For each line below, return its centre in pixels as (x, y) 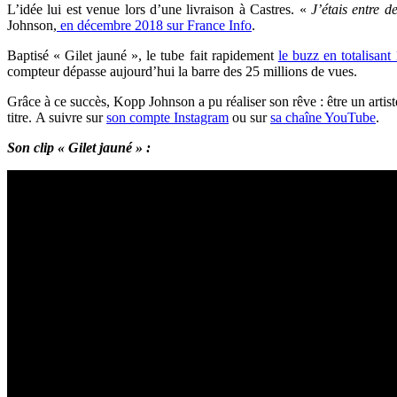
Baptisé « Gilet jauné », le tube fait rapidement (143, 55)
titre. (21, 117)
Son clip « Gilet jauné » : (81, 147)
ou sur (249, 117)
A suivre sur (71, 117)
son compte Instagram (167, 117)
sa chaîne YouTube (323, 117)
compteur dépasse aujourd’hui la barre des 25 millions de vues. (182, 71)
